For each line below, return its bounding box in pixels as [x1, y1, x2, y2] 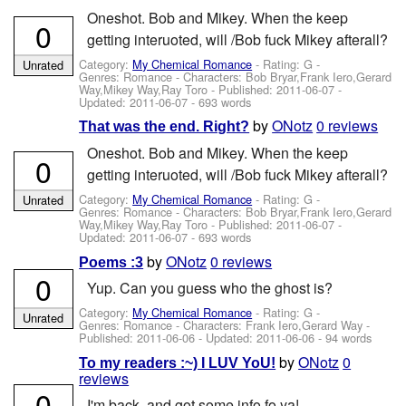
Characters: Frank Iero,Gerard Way [183, 316, 363, 334]
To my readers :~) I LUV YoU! [79, 354, 276, 371]
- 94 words [314, 329, 372, 347]
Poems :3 [79, 254, 144, 270]
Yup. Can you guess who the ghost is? [86, 276, 333, 298]
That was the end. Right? [79, 119, 250, 135]
